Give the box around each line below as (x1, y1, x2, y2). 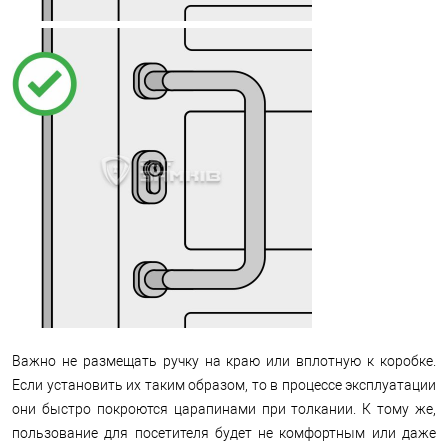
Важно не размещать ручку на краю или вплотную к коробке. (12, 352, 436, 369)
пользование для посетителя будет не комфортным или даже (12, 424, 436, 441)
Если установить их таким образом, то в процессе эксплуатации (12, 376, 436, 393)
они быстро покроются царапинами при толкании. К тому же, (12, 400, 436, 417)
